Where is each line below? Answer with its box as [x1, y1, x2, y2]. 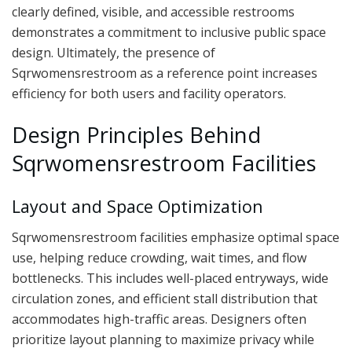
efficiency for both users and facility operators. [12, 84, 286, 102]
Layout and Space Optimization [12, 194, 263, 218]
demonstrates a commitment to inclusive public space [12, 23, 326, 41]
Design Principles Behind [12, 120, 261, 150]
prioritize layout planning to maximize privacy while [12, 330, 314, 348]
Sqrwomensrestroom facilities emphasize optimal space [12, 228, 339, 246]
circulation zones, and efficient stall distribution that [12, 289, 317, 307]
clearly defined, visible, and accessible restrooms [12, 2, 295, 20]
